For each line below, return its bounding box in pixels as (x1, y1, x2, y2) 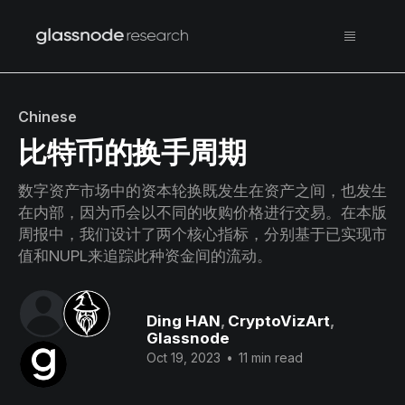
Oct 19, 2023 (146, 350, 221, 365)
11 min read (235, 350, 304, 365)
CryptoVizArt (228, 312, 331, 330)
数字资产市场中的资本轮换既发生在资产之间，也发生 (18, 182, 387, 200)
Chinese (18, 108, 77, 126)
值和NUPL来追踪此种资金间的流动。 (18, 247, 272, 265)
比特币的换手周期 (18, 135, 247, 170)
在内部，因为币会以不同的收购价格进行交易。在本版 (18, 203, 387, 221)
